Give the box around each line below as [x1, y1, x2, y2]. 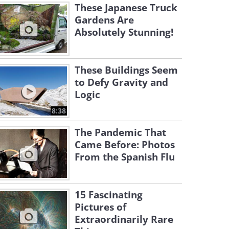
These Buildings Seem [75, 63, 178, 77]
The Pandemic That [75, 126, 166, 139]
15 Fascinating [75, 188, 143, 201]
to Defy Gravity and [75, 76, 168, 89]
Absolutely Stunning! [75, 26, 173, 39]
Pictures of [75, 200, 126, 214]
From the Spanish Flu [75, 150, 175, 164]
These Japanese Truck [75, 1, 177, 14]
